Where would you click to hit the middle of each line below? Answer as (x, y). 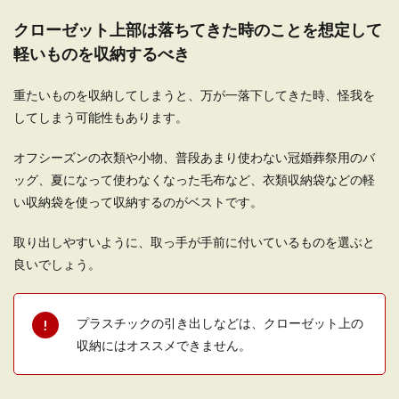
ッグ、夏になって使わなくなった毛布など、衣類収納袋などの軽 (194, 179)
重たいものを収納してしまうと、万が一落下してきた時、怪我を (194, 95)
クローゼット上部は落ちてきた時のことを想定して (198, 29)
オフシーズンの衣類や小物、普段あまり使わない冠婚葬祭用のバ (194, 157)
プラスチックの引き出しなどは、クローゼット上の (220, 323)
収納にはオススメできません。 (164, 345)
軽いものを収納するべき (102, 53)
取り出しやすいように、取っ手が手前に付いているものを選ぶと (194, 242)
